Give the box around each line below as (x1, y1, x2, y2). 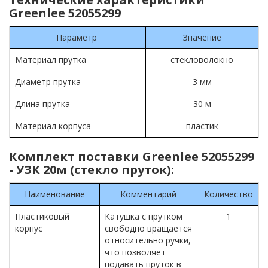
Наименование (25, 188, 85, 200)
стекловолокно (170, 54, 233, 66)
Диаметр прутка (15, 76, 83, 88)
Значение (182, 32, 221, 44)
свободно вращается (105, 223, 192, 234)
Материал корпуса (15, 120, 93, 132)
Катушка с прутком (105, 211, 182, 223)
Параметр (56, 32, 99, 44)
